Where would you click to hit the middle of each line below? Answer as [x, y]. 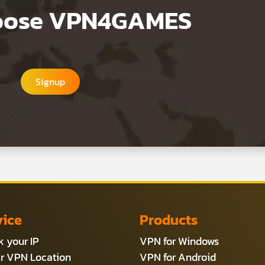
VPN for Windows [179, 241]
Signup [50, 81]
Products [169, 219]
